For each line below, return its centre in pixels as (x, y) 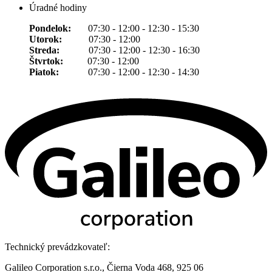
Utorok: (46, 39)
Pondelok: (59, 28)
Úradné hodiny (58, 7)
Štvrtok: (46, 61)
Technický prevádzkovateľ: (57, 246)
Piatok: (44, 72)
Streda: (44, 50)
